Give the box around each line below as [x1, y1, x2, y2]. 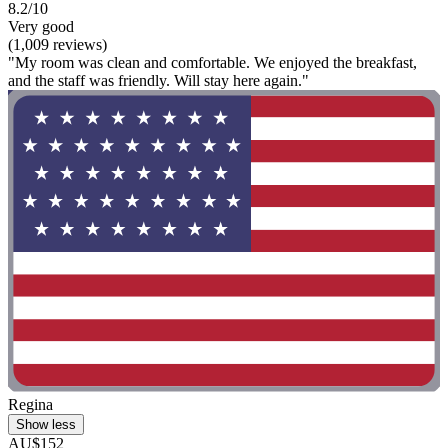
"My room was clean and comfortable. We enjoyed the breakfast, [8, 53, 417, 71]
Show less [16, 417, 76, 433]
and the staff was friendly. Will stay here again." [8, 71, 309, 89]
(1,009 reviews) [8, 35, 107, 53]
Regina [8, 396, 53, 414]
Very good [8, 17, 74, 35]
